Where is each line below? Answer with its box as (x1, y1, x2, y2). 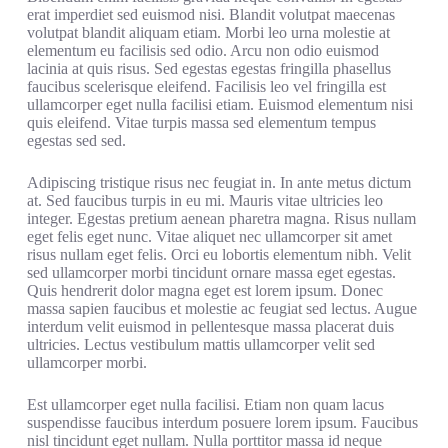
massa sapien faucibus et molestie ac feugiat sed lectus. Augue (26, 300, 417, 317)
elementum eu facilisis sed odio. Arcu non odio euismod (26, 42, 379, 59)
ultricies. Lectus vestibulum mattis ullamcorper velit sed (26, 336, 375, 353)
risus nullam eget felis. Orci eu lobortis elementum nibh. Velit (26, 246, 411, 263)
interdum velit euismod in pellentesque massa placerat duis (26, 318, 394, 335)
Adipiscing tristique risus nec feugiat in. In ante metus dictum (26, 174, 411, 191)
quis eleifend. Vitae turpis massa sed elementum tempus (26, 114, 376, 131)
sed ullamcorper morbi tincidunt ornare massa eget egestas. (26, 264, 396, 281)
